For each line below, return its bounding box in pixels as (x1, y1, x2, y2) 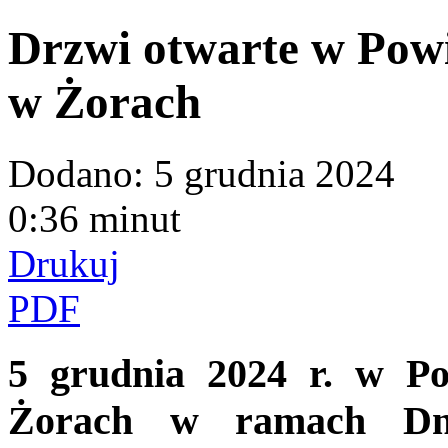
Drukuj (8, 241, 120, 285)
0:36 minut (8, 196, 181, 240)
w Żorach (8, 76, 201, 129)
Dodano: (8, 151, 144, 195)
